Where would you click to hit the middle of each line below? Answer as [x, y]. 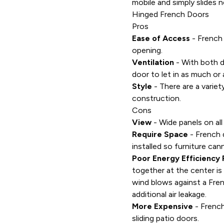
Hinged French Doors [170, 14]
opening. [147, 50]
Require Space [160, 134]
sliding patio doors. [166, 218]
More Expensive [162, 206]
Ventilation [153, 62]
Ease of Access [161, 38]
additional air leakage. [169, 194]
